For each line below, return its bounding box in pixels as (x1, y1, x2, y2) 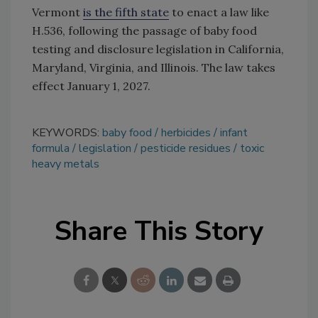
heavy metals (32, 155, 99, 172)
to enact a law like (169, 4, 269, 19)
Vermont (32, 4, 83, 19)
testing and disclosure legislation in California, (32, 41, 284, 56)
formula (32, 140, 70, 156)
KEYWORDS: (32, 124, 102, 141)
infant (220, 124, 248, 141)
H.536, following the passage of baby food (32, 23, 257, 38)
